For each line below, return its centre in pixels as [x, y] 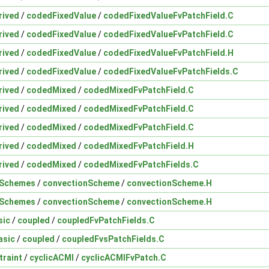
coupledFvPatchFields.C [106, 220]
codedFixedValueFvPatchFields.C [171, 71]
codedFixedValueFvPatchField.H [168, 53]
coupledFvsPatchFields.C [113, 239]
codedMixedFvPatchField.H [139, 146]
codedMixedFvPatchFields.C [141, 164]
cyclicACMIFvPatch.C [124, 257]
